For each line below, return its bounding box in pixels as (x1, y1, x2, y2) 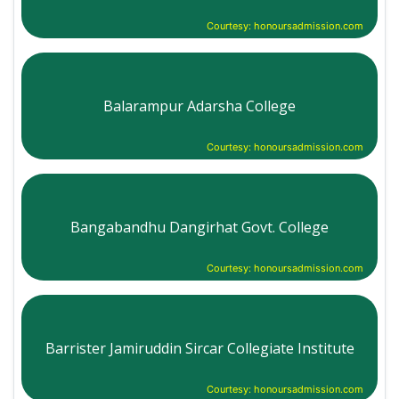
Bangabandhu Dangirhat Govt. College (70, 216, 329, 237)
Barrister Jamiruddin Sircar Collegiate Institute (45, 338, 354, 358)
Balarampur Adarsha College (103, 95, 296, 116)
